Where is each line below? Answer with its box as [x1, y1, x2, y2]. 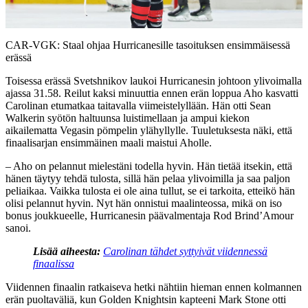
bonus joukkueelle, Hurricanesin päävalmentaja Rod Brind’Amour [5, 209, 294, 221]
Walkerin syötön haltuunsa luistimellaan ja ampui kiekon [5, 111, 250, 124]
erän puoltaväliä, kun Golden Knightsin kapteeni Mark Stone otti [5, 293, 286, 305]
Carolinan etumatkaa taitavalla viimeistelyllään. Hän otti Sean [5, 99, 271, 111]
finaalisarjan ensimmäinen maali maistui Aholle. [5, 136, 212, 148]
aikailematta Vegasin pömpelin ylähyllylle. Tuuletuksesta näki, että [5, 124, 292, 136]
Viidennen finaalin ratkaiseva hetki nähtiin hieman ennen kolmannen [5, 280, 302, 293]
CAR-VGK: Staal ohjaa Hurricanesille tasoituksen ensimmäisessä [5, 38, 290, 51]
